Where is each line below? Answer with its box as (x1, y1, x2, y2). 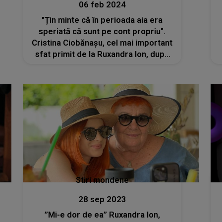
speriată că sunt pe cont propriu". (39, 26, 166, 36)
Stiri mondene (75, 175, 129, 185)
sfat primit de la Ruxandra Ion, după (35, 49, 169, 59)
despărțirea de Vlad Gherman (46, 60, 159, 70)
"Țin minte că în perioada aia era (42, 15, 163, 25)
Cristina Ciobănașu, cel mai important (32, 38, 173, 48)
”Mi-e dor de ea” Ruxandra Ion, (44, 210, 160, 220)
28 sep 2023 (78, 195, 126, 205)
